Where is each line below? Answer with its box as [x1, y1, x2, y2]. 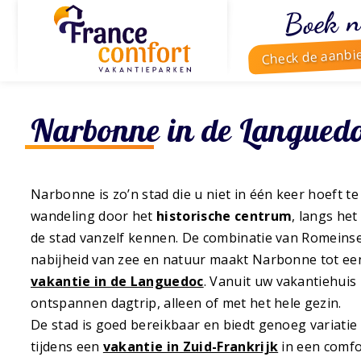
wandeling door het [31, 207, 157, 226]
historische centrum [156, 207, 293, 226]
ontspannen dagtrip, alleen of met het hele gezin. [31, 294, 342, 313]
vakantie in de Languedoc [31, 272, 204, 291]
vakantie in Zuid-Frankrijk [102, 338, 279, 356]
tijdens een [31, 338, 103, 356]
